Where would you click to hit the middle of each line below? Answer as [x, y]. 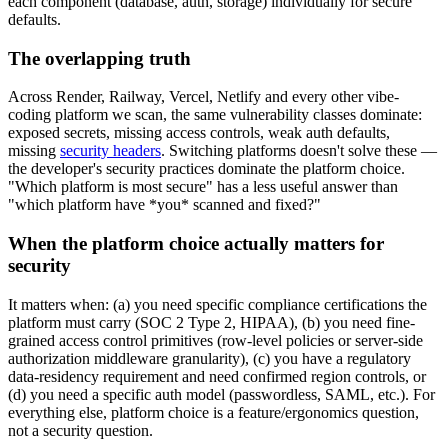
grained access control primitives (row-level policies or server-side [215, 340]
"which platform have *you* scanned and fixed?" [164, 205]
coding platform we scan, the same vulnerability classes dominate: [215, 115]
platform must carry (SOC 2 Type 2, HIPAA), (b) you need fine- [211, 322]
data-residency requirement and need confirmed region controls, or [217, 376]
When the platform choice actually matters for [196, 244]
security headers [110, 151]
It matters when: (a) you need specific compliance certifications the [217, 304]
